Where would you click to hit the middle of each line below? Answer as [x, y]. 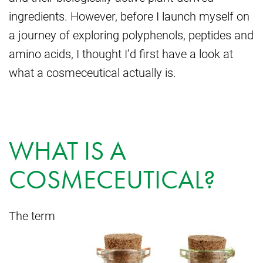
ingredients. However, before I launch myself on [129, 16]
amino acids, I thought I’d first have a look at [121, 53]
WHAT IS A [68, 151]
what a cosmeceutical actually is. [92, 72]
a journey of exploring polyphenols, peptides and [131, 35]
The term [32, 215]
